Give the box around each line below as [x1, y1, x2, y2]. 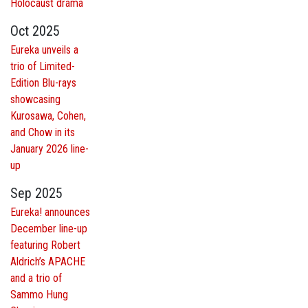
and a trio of [10, 272, 62, 285]
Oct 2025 [10, 23, 60, 40]
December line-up [10, 222, 87, 236]
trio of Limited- [10, 60, 75, 74]
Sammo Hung [10, 288, 68, 302]
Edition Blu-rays [10, 76, 76, 90]
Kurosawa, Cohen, [10, 109, 86, 123]
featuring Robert [10, 239, 80, 252]
